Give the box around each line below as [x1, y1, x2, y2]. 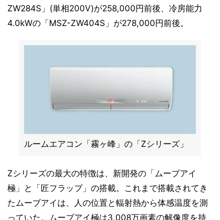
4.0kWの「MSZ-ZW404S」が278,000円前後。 [7, 18, 189, 28]
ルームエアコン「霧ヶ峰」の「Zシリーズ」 [24, 139, 188, 149]
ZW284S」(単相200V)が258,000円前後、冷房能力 [7, 3, 202, 13]
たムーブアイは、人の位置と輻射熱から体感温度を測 [7, 198, 208, 208]
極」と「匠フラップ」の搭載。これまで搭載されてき [7, 183, 208, 193]
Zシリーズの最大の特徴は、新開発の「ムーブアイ [7, 168, 196, 178]
